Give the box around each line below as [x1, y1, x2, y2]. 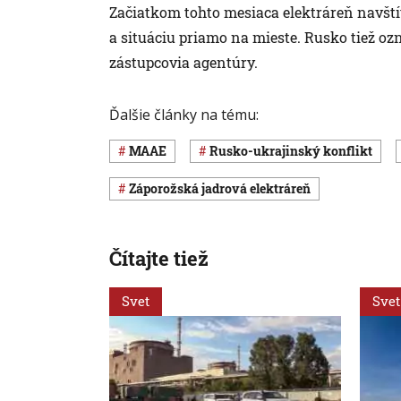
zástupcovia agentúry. [109, 52, 258, 72]
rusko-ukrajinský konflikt [218, 142, 372, 160]
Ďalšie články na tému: [109, 104, 259, 124]
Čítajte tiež [109, 245, 209, 271]
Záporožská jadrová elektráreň [136, 180, 311, 198]
